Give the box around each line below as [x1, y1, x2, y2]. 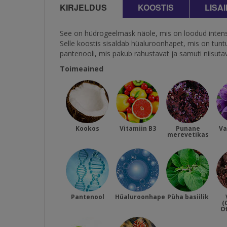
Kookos [75, 124, 99, 133]
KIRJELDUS [60, 2, 107, 13]
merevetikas [167, 130, 209, 139]
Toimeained [60, 64, 103, 73]
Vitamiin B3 [119, 124, 156, 133]
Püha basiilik [167, 193, 209, 201]
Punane [175, 124, 200, 133]
